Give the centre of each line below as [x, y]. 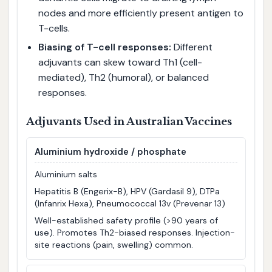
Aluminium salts [66, 175]
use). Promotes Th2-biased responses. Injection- [135, 233]
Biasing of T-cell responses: [104, 47]
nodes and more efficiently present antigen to [141, 13]
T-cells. [54, 29]
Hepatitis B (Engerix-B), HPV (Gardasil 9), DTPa [127, 192]
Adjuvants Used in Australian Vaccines [129, 121]
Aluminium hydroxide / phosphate [111, 152]
